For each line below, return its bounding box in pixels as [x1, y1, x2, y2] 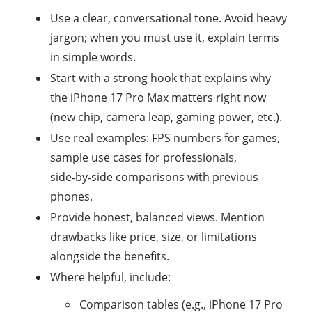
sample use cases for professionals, [50, 150, 237, 165]
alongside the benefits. [50, 249, 169, 264]
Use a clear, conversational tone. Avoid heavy [50, 10, 287, 26]
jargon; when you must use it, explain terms [50, 30, 279, 45]
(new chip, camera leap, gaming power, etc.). [50, 109, 282, 125]
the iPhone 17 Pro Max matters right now [50, 90, 266, 105]
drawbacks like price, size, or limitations [50, 229, 257, 244]
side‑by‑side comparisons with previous [50, 169, 258, 185]
